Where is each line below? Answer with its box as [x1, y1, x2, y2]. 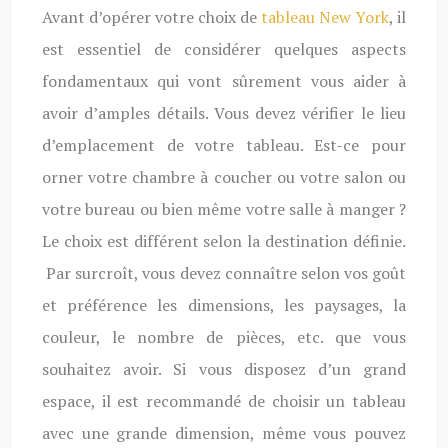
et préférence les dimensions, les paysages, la [42, 294, 406, 316]
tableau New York [261, 6, 389, 28]
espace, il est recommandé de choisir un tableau [42, 390, 406, 412]
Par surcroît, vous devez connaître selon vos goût [42, 262, 406, 284]
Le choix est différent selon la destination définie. [42, 230, 406, 252]
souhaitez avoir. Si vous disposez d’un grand [42, 358, 406, 380]
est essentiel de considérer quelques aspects [42, 38, 406, 60]
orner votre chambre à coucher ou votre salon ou [42, 166, 406, 188]
